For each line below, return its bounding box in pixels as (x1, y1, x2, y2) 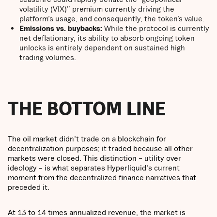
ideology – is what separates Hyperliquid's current (8, 163, 180, 172)
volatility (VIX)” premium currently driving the (19, 4, 174, 13)
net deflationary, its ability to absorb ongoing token (19, 33, 195, 42)
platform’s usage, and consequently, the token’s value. (19, 14, 204, 23)
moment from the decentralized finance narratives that (8, 172, 196, 182)
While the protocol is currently (104, 23, 209, 32)
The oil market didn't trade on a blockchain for (8, 134, 166, 143)
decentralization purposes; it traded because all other (8, 143, 193, 153)
